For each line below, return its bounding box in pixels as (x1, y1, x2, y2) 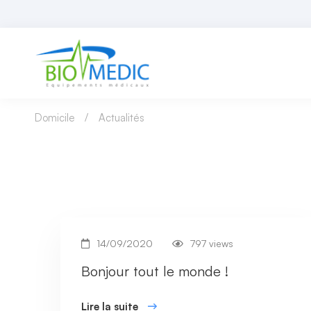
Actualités (99, 110, 144, 124)
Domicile (35, 110, 75, 124)
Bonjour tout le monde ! (81, 262, 228, 280)
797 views (190, 237, 233, 249)
